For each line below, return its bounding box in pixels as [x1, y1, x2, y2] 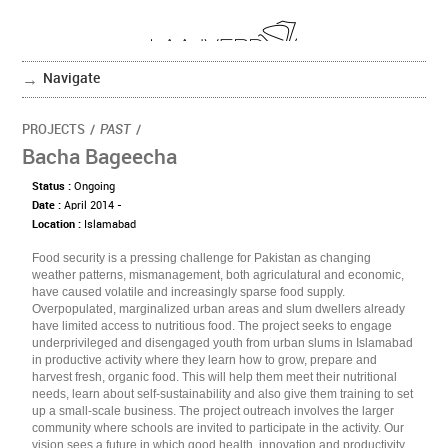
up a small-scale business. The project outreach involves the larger [32, 405, 395, 417]
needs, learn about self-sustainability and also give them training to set [32, 388, 414, 400]
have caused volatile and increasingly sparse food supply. [32, 286, 346, 298]
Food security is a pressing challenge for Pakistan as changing [32, 252, 372, 264]
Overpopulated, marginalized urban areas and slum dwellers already [32, 303, 406, 315]
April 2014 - [64, 200, 123, 212]
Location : [32, 219, 85, 231]
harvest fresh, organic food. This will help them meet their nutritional [32, 371, 398, 383]
